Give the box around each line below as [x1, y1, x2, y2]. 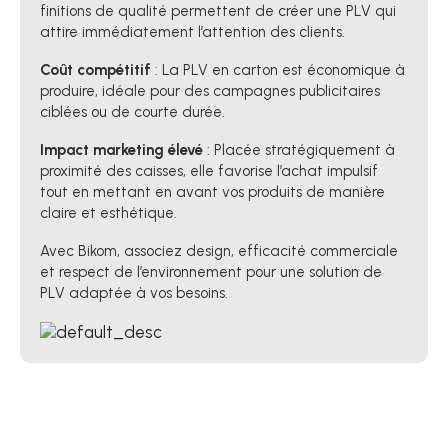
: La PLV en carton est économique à [151, 61, 405, 79]
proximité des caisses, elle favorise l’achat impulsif [40, 162, 378, 180]
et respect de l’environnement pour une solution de [40, 263, 382, 281]
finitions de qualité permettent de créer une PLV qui [40, 2, 396, 20]
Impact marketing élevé [40, 141, 203, 159]
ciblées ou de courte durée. [40, 103, 225, 121]
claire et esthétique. [40, 204, 177, 222]
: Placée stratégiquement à [203, 141, 395, 159]
